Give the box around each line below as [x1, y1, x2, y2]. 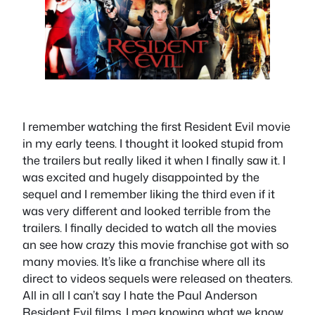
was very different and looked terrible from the [22, 202, 271, 219]
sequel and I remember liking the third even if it [22, 185, 275, 202]
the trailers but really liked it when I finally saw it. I [22, 151, 285, 168]
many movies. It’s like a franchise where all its [22, 252, 265, 269]
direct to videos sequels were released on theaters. [22, 269, 292, 286]
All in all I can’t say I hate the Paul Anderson [22, 286, 257, 303]
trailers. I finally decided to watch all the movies [22, 219, 276, 236]
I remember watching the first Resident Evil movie [22, 117, 290, 134]
